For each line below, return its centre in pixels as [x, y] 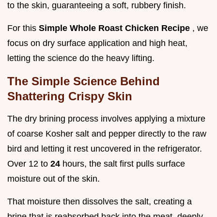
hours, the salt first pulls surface [124, 164]
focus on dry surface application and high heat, [97, 43]
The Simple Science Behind [84, 81]
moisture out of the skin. [54, 179]
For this [23, 28]
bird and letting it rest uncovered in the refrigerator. [105, 149]
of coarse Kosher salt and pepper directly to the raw [107, 134]
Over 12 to [29, 164]
